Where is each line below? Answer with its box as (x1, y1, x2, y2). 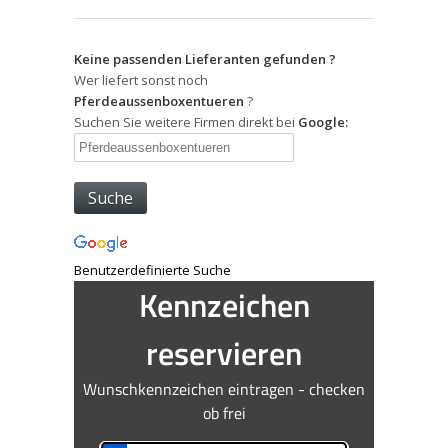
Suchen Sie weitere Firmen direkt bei (74, 113, 298, 131)
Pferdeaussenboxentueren (74, 92, 244, 110)
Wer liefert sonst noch (74, 71, 208, 89)
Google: (298, 113, 348, 131)
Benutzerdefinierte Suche (74, 261, 231, 279)
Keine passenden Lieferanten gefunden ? (74, 50, 336, 68)
